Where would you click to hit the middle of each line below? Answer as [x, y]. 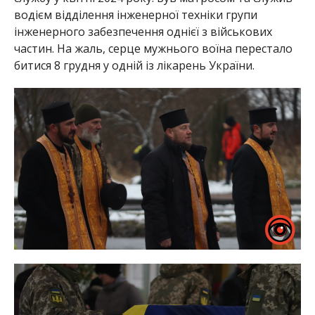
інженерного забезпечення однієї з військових [143, 32]
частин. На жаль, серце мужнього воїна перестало [153, 49]
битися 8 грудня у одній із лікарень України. [134, 66]
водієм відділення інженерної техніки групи [135, 15]
